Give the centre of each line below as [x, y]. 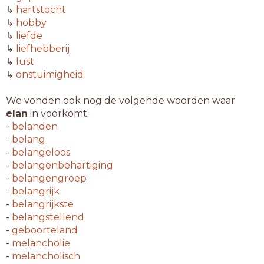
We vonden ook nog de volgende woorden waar [121, 100]
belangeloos [41, 152]
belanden [35, 126]
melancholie [41, 243]
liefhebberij [43, 49]
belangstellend [48, 217]
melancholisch [46, 256]
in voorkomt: [58, 113]
